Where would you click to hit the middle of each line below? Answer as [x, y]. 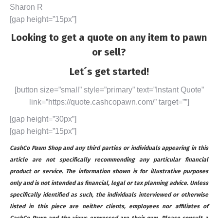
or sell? [109, 52]
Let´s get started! [109, 71]
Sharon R [26, 7]
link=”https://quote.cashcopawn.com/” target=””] [109, 102]
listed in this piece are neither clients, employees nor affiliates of [109, 206]
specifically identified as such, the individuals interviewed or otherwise [109, 194]
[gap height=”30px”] [43, 119]
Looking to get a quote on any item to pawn [109, 37]
